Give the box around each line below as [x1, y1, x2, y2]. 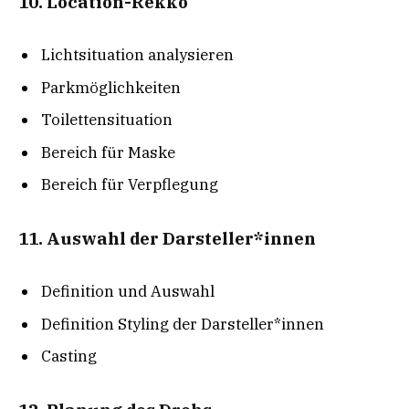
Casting [41, 346, 97, 367]
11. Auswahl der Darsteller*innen [18, 226, 316, 249]
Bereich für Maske [41, 142, 175, 163]
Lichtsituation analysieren [41, 45, 234, 66]
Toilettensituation [41, 110, 173, 131]
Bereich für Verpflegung [41, 174, 218, 195]
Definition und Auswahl [41, 281, 215, 302]
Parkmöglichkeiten [41, 77, 181, 98]
